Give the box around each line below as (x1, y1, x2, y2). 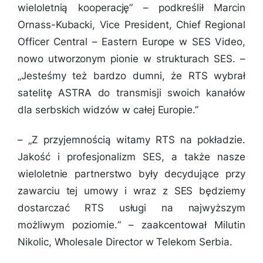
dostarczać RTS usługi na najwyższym (18, 201, 245, 214)
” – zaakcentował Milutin (117, 218, 245, 231)
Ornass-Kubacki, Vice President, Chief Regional (18, 18, 245, 31)
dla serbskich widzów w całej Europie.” (18, 103, 199, 116)
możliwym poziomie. (18, 218, 117, 231)
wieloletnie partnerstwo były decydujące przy (18, 167, 245, 180)
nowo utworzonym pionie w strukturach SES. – (18, 52, 245, 65)
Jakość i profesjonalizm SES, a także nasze (18, 150, 245, 163)
